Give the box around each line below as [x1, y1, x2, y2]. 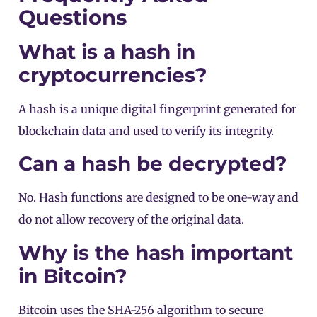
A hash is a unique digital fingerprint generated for [18, 102, 296, 117]
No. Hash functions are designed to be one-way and [18, 190, 299, 205]
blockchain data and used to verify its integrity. [18, 124, 274, 139]
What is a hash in [18, 40, 195, 64]
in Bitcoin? [18, 263, 127, 288]
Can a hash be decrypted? [18, 151, 287, 176]
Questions [18, 5, 127, 30]
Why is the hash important [18, 240, 293, 265]
